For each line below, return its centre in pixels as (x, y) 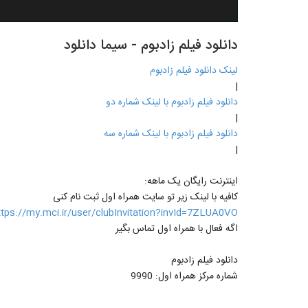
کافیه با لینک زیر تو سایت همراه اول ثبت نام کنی (145, 197)
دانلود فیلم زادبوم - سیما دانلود (151, 45)
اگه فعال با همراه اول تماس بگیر (177, 229)
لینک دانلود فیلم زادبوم (194, 70)
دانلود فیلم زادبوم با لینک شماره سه (171, 134)
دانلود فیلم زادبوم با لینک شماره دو (172, 102)
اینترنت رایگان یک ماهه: (191, 181)
